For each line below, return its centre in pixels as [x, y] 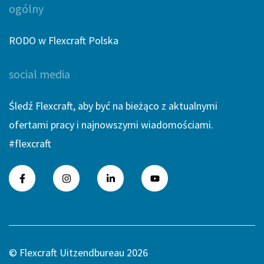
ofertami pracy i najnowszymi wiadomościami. [111, 125]
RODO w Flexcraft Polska [64, 40]
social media [39, 74]
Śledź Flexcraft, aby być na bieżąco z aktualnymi [113, 106]
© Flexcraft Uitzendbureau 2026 [78, 253]
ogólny [26, 9]
